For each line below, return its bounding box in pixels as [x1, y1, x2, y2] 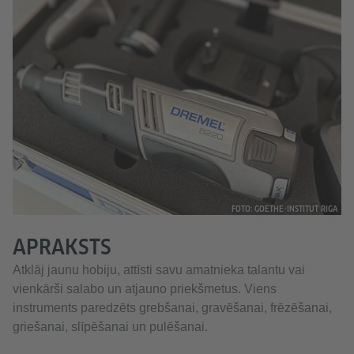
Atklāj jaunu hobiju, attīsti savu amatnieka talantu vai [13, 263, 305, 277]
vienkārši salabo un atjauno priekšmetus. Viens [13, 282, 277, 296]
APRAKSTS [13, 235, 111, 259]
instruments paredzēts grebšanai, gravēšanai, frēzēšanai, [13, 301, 332, 314]
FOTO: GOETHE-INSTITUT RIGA [232, 204, 338, 213]
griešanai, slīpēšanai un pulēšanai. [13, 320, 208, 333]
